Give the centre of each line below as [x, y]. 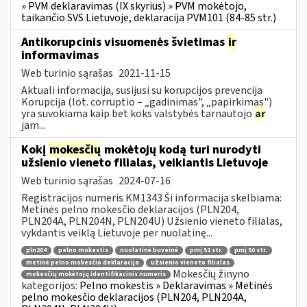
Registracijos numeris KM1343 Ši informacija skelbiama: [151, 198]
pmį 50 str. [251, 251]
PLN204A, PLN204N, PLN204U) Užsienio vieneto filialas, [152, 221]
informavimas [60, 55]
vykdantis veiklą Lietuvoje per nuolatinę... [117, 233]
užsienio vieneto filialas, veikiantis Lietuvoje [145, 162]
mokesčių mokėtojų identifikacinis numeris [96, 275]
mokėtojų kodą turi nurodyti [181, 149]
